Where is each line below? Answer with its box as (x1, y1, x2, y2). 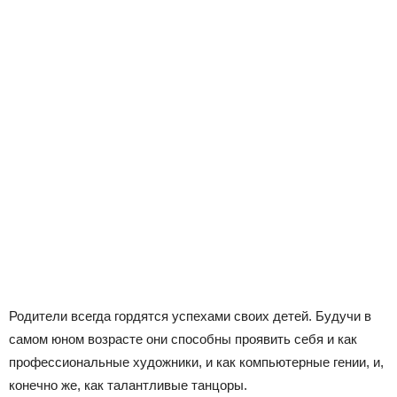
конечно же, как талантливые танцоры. (9, 378, 247, 393)
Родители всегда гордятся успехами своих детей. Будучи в (9, 308, 371, 324)
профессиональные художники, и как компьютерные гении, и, (9, 354, 384, 370)
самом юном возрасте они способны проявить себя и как (9, 331, 357, 347)
